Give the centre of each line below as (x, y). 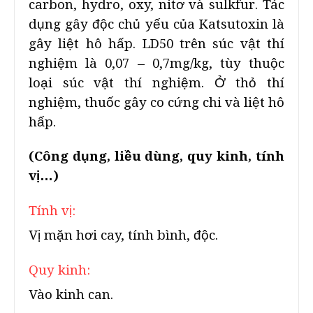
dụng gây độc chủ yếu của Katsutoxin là (156, 24)
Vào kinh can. (71, 294)
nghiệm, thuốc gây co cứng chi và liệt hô (156, 102)
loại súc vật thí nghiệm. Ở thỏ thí (156, 83)
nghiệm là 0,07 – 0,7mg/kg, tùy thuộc (156, 63)
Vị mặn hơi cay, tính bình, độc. (123, 235)
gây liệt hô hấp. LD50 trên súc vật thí (156, 44)
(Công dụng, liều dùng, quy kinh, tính (156, 156)
